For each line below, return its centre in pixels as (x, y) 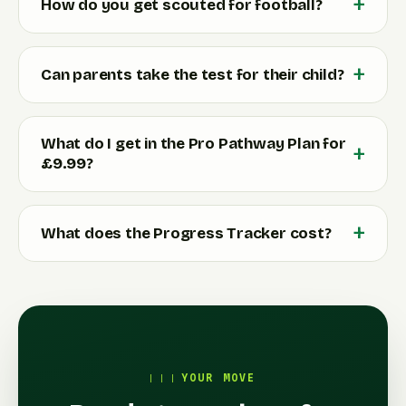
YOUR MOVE (218, 378)
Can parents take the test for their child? (193, 74)
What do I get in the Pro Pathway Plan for (193, 144)
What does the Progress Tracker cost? (186, 233)
